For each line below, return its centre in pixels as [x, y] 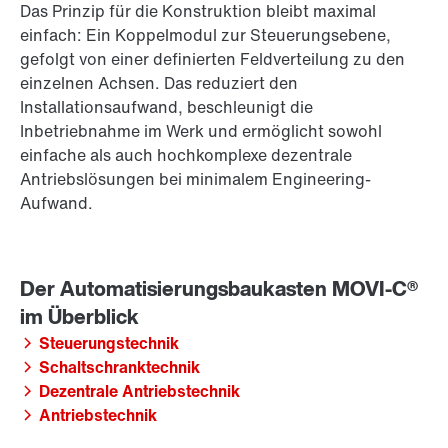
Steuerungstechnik [109, 343]
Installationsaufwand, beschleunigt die [166, 107]
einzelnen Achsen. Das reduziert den [159, 83]
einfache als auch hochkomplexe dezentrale [186, 155]
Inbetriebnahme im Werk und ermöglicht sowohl [201, 131]
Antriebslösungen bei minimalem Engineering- [195, 179]
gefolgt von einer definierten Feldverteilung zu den [212, 59]
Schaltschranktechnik [119, 367]
